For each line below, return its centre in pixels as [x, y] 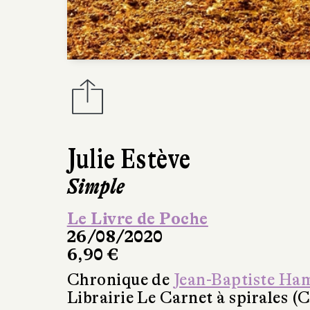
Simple [96, 186]
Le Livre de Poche [137, 219]
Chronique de [120, 280]
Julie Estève [129, 159]
